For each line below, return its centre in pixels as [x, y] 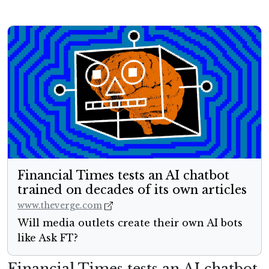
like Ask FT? [48, 238]
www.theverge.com [60, 206]
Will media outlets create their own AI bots [130, 223]
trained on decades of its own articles [132, 190]
